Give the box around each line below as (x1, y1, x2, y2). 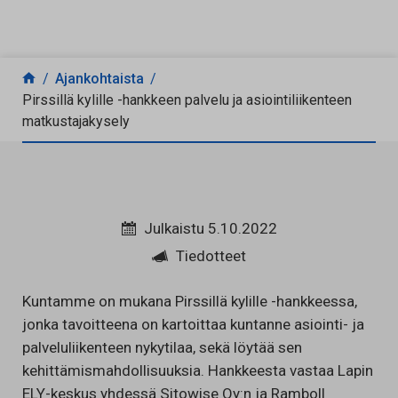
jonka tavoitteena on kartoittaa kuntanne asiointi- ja (22, 315, 364, 333)
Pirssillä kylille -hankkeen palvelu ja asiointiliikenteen (22, 92, 352, 108)
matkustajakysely (22, 113, 130, 130)
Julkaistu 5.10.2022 (143, 219, 277, 237)
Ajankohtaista (55, 70, 144, 87)
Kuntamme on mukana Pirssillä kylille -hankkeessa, (22, 292, 357, 310)
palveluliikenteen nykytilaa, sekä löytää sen (22, 338, 302, 356)
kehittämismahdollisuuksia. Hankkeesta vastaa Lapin (22, 362, 373, 379)
